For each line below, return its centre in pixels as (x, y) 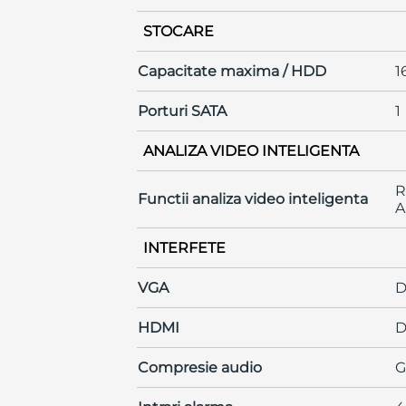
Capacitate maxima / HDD (232, 71)
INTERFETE (184, 247)
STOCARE (178, 31)
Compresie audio (199, 367)
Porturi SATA (182, 111)
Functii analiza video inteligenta (252, 198)
